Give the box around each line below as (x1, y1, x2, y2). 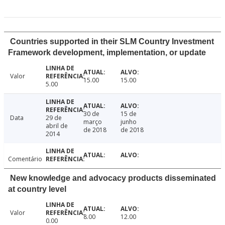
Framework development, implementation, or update (8, 48, 206, 57)
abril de (45, 122, 68, 131)
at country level (8, 185, 66, 194)
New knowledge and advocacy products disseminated (10, 174, 216, 183)
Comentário (8, 155, 42, 164)
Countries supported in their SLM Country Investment (10, 37, 214, 46)
